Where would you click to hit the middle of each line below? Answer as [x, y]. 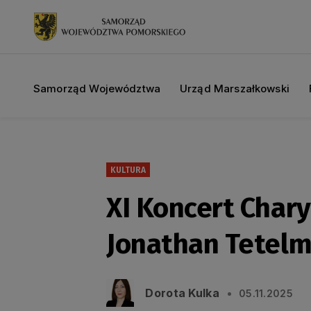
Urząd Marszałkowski [235, 89]
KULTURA [128, 170]
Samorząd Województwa [97, 89]
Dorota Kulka [183, 293]
